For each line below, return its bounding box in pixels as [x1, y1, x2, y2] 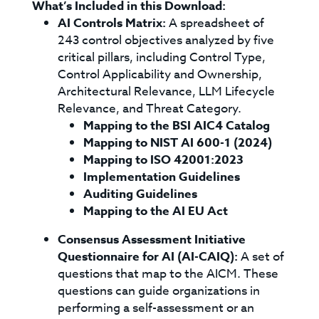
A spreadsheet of [169, 14, 265, 32]
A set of [241, 248, 285, 266]
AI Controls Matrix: [58, 14, 169, 32]
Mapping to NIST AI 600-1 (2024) [83, 134, 273, 152]
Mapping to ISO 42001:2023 [83, 151, 244, 169]
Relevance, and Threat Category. [58, 100, 242, 117]
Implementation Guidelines [83, 168, 241, 186]
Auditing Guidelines [83, 185, 198, 203]
